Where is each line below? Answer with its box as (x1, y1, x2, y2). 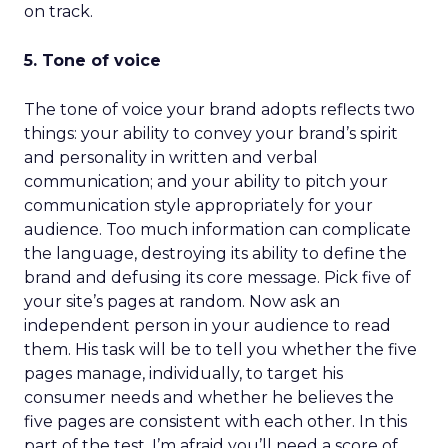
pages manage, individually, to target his (24, 364, 343, 383)
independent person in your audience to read (24, 316, 391, 335)
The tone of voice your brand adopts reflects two (24, 100, 415, 119)
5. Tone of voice (24, 51, 161, 70)
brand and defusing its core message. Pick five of (24, 268, 411, 287)
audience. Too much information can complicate (24, 220, 411, 239)
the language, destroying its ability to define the (24, 244, 407, 263)
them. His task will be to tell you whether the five (24, 340, 417, 359)
